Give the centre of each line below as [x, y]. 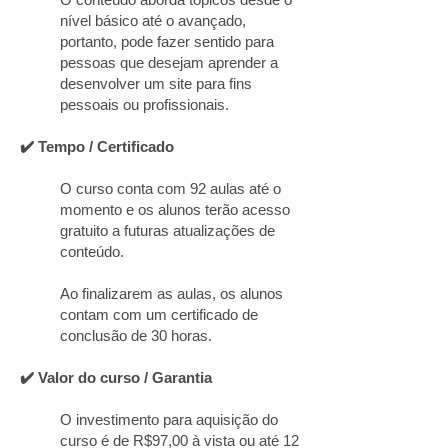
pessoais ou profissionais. [144, 104]
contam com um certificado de [159, 314]
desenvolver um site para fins [156, 83]
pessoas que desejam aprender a [169, 62]
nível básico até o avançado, [153, 20]
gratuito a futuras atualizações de [167, 230]
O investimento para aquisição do [169, 419]
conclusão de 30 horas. [136, 335]
